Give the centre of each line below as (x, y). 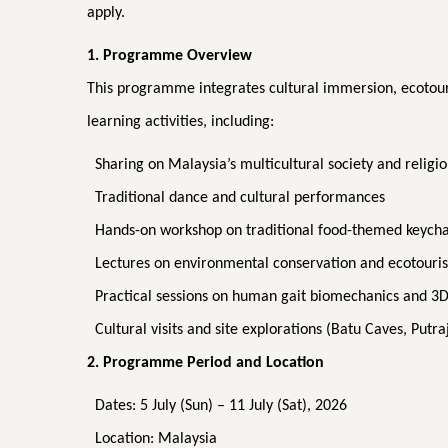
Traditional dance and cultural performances (240, 198)
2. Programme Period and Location (205, 363)
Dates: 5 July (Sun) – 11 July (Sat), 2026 (221, 406)
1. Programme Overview (169, 56)
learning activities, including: (180, 122)
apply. (106, 13)
